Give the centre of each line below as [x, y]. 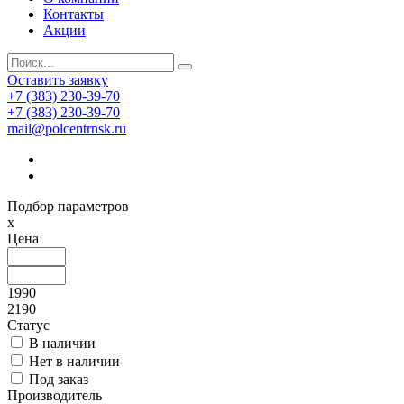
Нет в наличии [74, 361]
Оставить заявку [58, 80]
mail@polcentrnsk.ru [67, 129]
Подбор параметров [68, 206]
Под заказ [59, 379]
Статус [28, 325]
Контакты [73, 14]
